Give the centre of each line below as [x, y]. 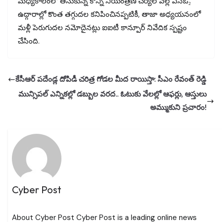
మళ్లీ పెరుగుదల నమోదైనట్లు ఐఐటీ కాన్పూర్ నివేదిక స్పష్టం [102, 28]
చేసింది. [29, 41]
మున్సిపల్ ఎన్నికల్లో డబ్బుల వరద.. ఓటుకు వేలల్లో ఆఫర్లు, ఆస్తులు [112, 94]
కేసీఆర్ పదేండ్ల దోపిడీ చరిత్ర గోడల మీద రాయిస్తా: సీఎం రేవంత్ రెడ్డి [111, 80]
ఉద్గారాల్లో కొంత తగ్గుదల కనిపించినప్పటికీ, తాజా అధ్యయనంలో [109, 15]
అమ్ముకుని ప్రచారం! [178, 108]
